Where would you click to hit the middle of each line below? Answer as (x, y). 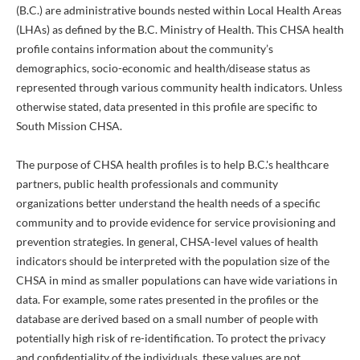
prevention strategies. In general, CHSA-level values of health (167, 242)
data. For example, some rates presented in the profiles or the (167, 300)
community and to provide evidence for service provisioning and (176, 223)
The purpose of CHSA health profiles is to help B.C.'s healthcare (172, 165)
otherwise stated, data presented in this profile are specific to (167, 107)
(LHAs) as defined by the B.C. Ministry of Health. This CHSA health (180, 30)
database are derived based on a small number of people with (167, 319)
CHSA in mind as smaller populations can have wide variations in (177, 280)
